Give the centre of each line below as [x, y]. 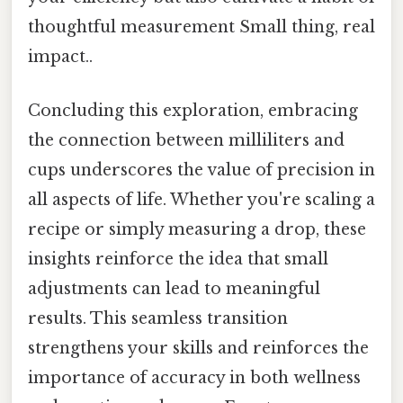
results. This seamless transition [158, 318]
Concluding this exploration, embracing [193, 110]
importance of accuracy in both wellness [194, 377]
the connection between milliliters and [186, 140]
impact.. [60, 57]
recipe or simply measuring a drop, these [197, 229]
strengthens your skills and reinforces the [198, 348]
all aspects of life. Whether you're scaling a [201, 199]
